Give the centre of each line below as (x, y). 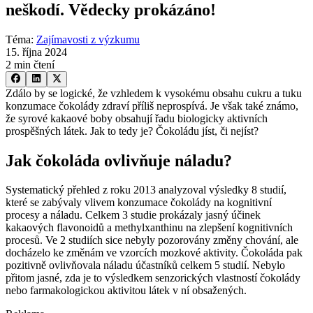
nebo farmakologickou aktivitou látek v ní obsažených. (126, 291)
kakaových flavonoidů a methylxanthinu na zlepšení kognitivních (149, 228)
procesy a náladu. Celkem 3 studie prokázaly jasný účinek (133, 215)
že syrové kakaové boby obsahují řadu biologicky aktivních (137, 118)
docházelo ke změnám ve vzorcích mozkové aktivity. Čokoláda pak (154, 253)
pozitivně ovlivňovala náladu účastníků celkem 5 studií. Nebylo (145, 265)
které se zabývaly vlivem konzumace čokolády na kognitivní (139, 203)
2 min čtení (30, 65)
